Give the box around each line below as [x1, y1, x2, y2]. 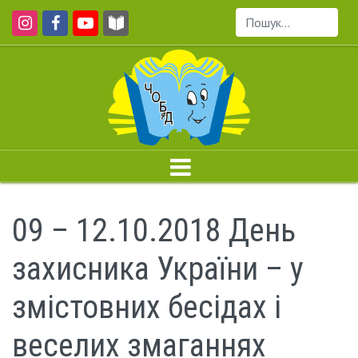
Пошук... [236, 23, 280, 40]
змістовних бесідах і [12, 288, 281, 326]
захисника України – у [12, 250, 304, 288]
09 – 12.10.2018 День [12, 212, 296, 249]
